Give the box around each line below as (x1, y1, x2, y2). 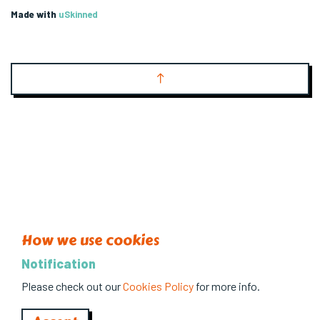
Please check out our (21, 279, 123, 293)
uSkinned (59, 9, 98, 20)
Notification (21, 256, 96, 271)
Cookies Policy (123, 279, 194, 293)
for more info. (194, 279, 260, 293)
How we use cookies (21, 229, 159, 251)
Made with (11, 9, 59, 20)
